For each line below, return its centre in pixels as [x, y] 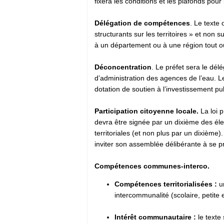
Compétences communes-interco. [153, 166]
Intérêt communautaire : [155, 217]
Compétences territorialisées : [166, 184]
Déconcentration [123, 67]
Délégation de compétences [142, 23]
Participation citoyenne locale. [147, 111]
